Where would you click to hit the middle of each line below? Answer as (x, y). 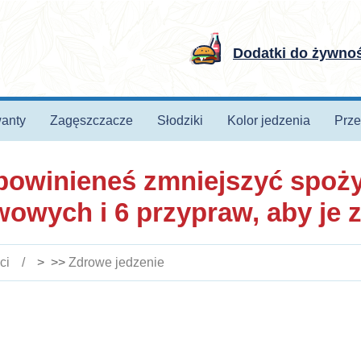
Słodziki (180, 120)
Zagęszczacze (91, 120)
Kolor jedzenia (268, 120)
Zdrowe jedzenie (116, 262)
